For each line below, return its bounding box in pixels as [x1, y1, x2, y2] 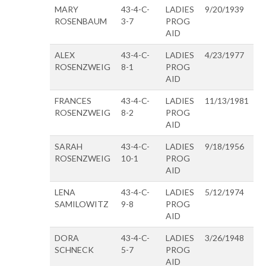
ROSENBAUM [55, 15, 107, 26]
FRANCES [55, 95, 91, 106]
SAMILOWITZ [55, 198, 109, 209]
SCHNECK [55, 244, 94, 255]
